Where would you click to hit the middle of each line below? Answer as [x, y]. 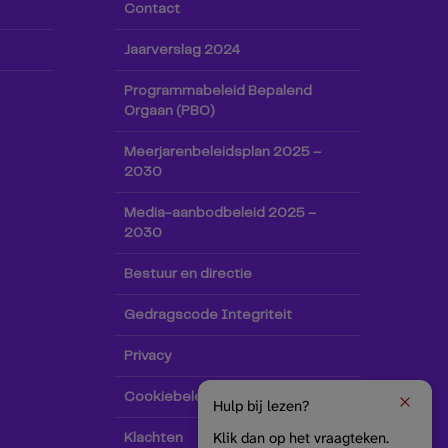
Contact [151, 9]
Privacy [147, 356]
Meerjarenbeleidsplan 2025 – [222, 152]
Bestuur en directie [187, 274]
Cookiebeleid [169, 397]
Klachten [153, 438]
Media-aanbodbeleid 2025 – [219, 213]
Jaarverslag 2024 [181, 50]
